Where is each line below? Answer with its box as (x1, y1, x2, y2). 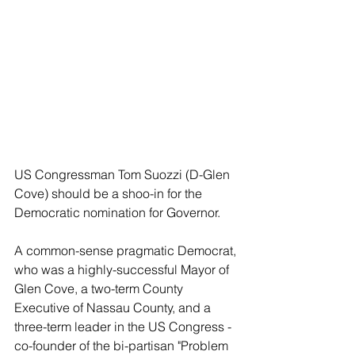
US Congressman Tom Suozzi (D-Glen (14, 166, 233, 183)
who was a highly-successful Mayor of (14, 261, 232, 278)
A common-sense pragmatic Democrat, (14, 242, 239, 259)
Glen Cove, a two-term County (14, 281, 186, 297)
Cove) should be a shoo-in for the (14, 185, 205, 202)
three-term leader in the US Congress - (14, 319, 235, 335)
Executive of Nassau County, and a (14, 300, 214, 316)
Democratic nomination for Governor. (14, 204, 220, 221)
